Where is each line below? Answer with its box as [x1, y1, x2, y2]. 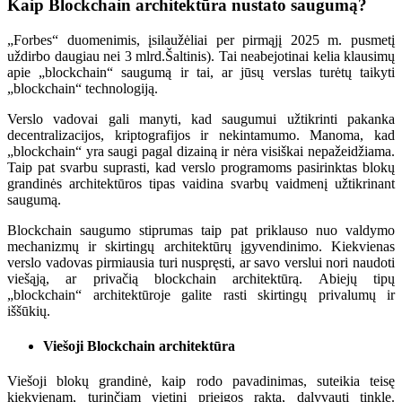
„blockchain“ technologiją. [7, 80, 158, 96]
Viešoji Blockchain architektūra [43, 338, 235, 354]
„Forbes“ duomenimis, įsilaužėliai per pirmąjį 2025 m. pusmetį [7, 31, 395, 48]
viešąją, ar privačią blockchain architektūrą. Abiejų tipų [7, 270, 395, 286]
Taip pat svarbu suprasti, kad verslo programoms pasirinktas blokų [7, 159, 395, 175]
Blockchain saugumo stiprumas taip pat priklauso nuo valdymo [7, 222, 395, 238]
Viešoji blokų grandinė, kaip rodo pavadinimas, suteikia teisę [7, 373, 395, 389]
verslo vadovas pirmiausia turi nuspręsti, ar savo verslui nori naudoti [7, 254, 395, 270]
